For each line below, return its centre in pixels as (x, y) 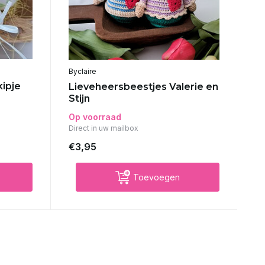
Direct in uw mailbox (103, 128)
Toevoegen (156, 177)
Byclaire (82, 71)
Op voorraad (95, 117)
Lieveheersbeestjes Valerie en (143, 86)
